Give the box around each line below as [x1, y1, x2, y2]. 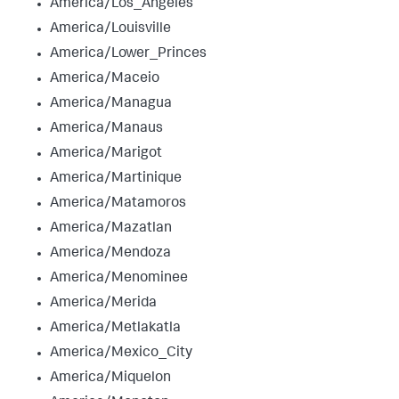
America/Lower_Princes [50, 46, 207, 61]
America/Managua [50, 96, 172, 111]
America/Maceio [50, 71, 159, 86]
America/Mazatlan [50, 221, 172, 236]
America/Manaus [50, 121, 163, 136]
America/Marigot [50, 146, 162, 161]
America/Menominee [50, 271, 188, 286]
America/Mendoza [50, 246, 171, 261]
